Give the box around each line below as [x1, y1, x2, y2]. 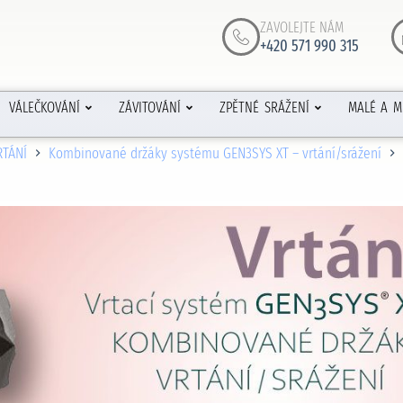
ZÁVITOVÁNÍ [118, 99, 181, 116]
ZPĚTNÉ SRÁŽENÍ [219, 99, 309, 116]
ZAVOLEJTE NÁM [260, 18, 345, 36]
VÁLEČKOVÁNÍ [8, 99, 80, 116]
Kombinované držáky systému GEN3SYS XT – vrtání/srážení [49, 143, 381, 163]
